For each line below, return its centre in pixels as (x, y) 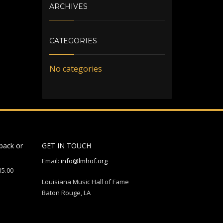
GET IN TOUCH (66, 146)
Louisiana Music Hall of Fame (85, 182)
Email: (51, 161)
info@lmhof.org (84, 161)
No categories (75, 69)
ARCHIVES (68, 6)
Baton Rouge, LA (66, 193)
